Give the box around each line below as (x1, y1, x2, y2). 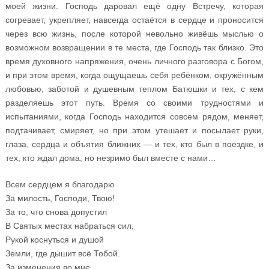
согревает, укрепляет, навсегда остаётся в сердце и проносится (5, 14, 264, 25)
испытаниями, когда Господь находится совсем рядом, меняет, (5, 111, 264, 121)
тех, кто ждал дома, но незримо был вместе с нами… (5, 153, 216, 163)
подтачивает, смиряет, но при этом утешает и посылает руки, (5, 125, 264, 135)
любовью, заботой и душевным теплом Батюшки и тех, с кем (5, 83, 264, 94)
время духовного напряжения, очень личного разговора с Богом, (5, 56, 264, 66)
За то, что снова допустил (5, 207, 107, 217)
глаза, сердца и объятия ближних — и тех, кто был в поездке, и (5, 139, 264, 149)
